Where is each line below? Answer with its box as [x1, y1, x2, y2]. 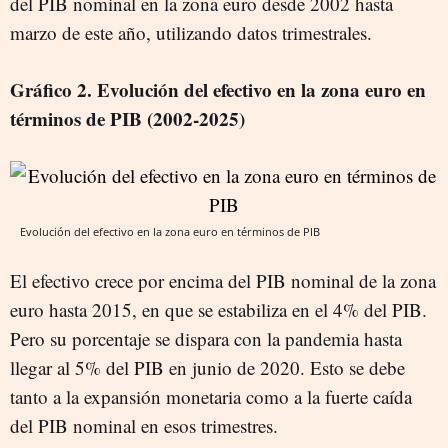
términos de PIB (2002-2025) [10, 104, 245, 132]
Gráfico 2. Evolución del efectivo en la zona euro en [10, 75, 426, 103]
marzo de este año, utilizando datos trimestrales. [10, 19, 372, 45]
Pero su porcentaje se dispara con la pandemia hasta [10, 325, 402, 351]
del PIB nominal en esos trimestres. [10, 412, 278, 438]
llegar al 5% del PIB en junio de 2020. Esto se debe [10, 354, 405, 380]
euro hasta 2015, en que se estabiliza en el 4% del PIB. [10, 296, 427, 322]
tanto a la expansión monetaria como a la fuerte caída [10, 383, 412, 409]
